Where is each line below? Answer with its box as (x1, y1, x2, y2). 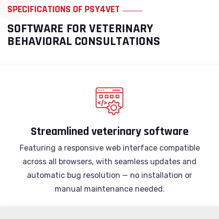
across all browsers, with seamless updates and (22, 157, 197, 166)
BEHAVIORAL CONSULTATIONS (7, 33, 160, 49)
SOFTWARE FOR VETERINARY (7, 21, 153, 37)
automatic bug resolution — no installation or (27, 171, 192, 180)
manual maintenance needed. (54, 184, 165, 194)
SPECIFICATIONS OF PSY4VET (7, 3, 120, 16)
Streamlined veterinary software (30, 124, 189, 139)
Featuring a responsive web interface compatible (19, 143, 200, 153)
